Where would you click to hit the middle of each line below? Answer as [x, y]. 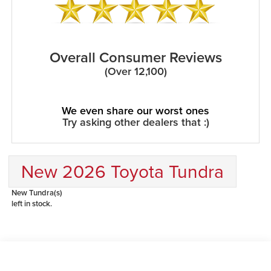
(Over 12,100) [135, 71]
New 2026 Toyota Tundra [122, 171]
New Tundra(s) [37, 192]
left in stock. [31, 203]
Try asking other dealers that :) [135, 122]
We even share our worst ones [135, 110]
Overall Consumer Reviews [135, 57]
